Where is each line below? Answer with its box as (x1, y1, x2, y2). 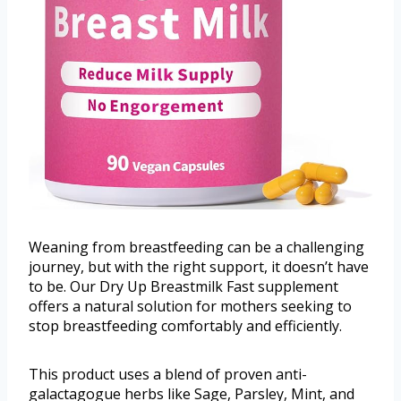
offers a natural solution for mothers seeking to (29, 296, 352, 317)
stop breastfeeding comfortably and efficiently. (29, 316, 342, 337)
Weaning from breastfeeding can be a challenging (29, 237, 364, 258)
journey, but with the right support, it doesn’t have (29, 257, 369, 277)
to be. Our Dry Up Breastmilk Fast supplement (29, 277, 338, 297)
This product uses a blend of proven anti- (29, 364, 307, 385)
